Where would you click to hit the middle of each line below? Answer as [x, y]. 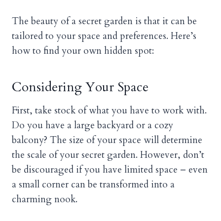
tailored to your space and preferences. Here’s [104, 36]
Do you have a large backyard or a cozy [92, 125]
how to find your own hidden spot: [83, 51]
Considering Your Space [80, 87]
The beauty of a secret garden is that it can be [104, 21]
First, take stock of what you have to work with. [109, 110]
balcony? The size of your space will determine [107, 140]
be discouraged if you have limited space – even [110, 169]
